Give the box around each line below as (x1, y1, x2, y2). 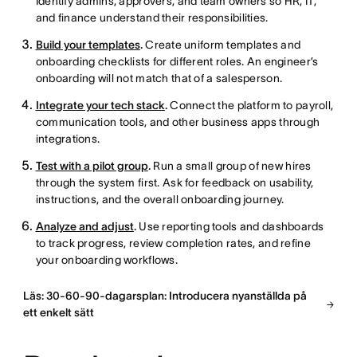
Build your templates (35, 38, 140, 52)
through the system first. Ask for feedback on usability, (35, 176, 314, 190)
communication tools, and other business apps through (35, 116, 320, 129)
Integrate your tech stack (35, 99, 165, 112)
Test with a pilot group (35, 159, 148, 173)
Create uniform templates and (142, 38, 301, 52)
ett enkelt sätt (22, 306, 94, 320)
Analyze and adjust (35, 220, 134, 233)
